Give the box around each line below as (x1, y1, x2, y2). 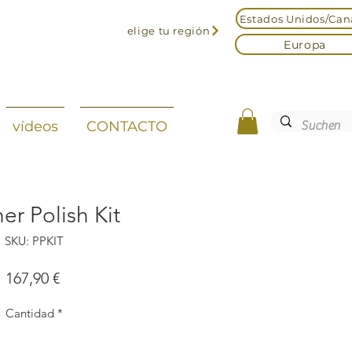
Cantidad (5, 306, 54, 321)
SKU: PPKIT (5, 233, 64, 249)
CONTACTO (86, 118, 167, 135)
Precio (58, 268, 103, 288)
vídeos (13, 118, 58, 135)
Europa (283, 37, 327, 52)
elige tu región (126, 24, 211, 37)
